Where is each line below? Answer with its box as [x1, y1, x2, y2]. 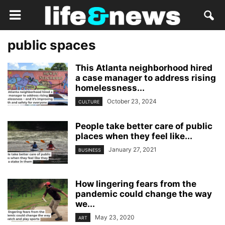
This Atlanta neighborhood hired [75, 63, 212, 73]
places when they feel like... [75, 131, 192, 142]
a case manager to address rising [75, 73, 216, 83]
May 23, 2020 [95, 213, 135, 221]
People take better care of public [75, 121, 212, 132]
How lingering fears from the [75, 179, 196, 189]
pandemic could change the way [75, 189, 212, 199]
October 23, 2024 [107, 97, 157, 105]
